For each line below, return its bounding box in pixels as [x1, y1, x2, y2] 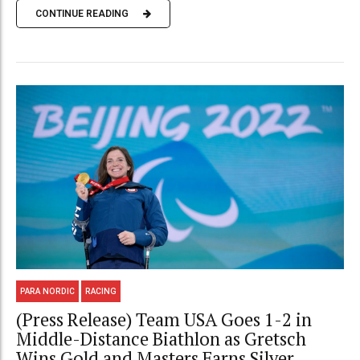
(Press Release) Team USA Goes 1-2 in [16, 308, 312, 332]
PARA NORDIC [20, 286, 76, 296]
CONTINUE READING [35, 8, 129, 20]
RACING [85, 286, 117, 296]
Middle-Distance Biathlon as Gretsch [16, 327, 306, 351]
